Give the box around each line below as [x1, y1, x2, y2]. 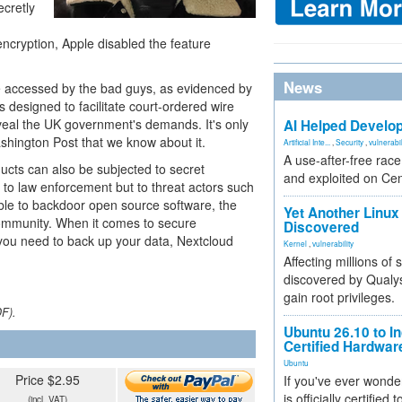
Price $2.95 [14, 371, 80, 389]
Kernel [284, 238, 307, 249]
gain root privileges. [284, 288, 395, 306]
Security [336, 136, 363, 147]
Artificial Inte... [284, 136, 330, 147]
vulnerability [312, 238, 354, 249]
